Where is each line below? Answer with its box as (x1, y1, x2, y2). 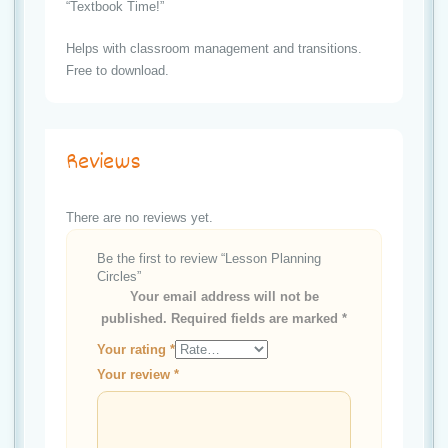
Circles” (97, 269, 141, 285)
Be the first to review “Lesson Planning (97, 251, 321, 267)
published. (101, 311, 167, 327)
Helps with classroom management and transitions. (66, 41, 362, 57)
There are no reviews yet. (66, 210, 213, 226)
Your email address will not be (129, 289, 319, 305)
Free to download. (66, 63, 169, 79)
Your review (97, 367, 174, 383)
